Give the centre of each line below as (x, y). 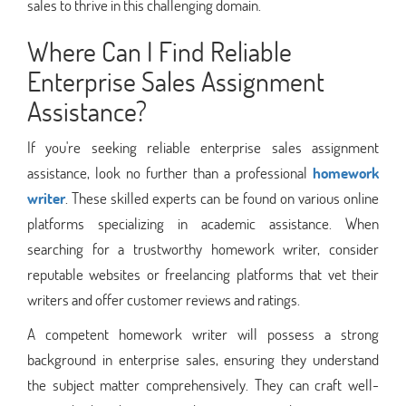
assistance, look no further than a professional (170, 172)
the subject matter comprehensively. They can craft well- (203, 384)
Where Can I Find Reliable (159, 51)
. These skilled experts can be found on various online (222, 198)
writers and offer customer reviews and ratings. (164, 299)
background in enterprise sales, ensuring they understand (203, 359)
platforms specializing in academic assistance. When (203, 223)
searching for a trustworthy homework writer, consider (203, 248)
